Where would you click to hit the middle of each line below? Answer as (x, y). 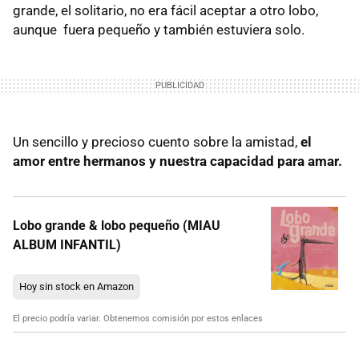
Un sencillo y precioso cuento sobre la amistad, (157, 141)
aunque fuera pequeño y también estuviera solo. (159, 29)
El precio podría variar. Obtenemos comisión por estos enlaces (138, 318)
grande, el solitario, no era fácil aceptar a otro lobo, (165, 10)
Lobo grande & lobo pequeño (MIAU (117, 225)
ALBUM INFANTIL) (67, 244)
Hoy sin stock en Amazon (77, 286)
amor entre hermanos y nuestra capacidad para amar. (177, 161)
